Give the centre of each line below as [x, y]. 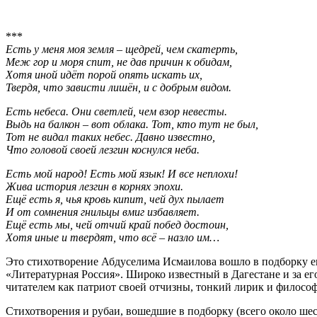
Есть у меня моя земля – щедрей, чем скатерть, [122, 50]
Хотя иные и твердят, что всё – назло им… [113, 238]
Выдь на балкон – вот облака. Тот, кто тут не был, [132, 125]
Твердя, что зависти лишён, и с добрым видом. [119, 88]
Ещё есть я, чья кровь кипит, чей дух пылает [115, 200]
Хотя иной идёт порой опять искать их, [104, 75]
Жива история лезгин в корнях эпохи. [94, 187]
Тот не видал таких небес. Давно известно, [110, 137]
